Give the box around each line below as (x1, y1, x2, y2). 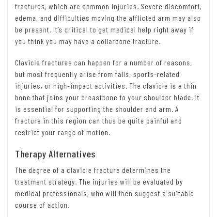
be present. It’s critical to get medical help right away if (15, 25, 194, 34)
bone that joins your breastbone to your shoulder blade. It (15, 93, 200, 102)
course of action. (15, 200, 70, 210)
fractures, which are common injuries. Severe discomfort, (15, 1, 202, 11)
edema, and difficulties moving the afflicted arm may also (15, 13, 201, 23)
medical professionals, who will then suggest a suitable (15, 188, 194, 198)
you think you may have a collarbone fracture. (15, 36, 161, 46)
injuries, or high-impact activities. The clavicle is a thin (15, 81, 197, 91)
